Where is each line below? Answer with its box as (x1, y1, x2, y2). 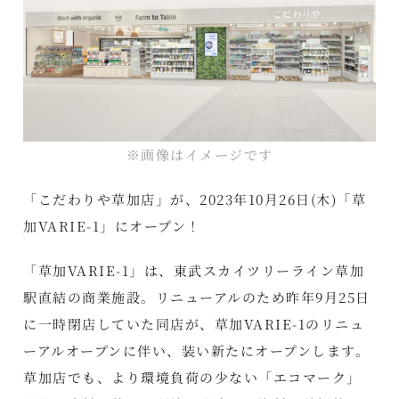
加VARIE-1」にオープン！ (23, 216, 201, 236)
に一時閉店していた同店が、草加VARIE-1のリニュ (23, 314, 365, 334)
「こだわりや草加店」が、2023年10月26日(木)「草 (23, 190, 367, 209)
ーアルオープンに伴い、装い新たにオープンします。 (23, 341, 370, 361)
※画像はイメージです (126, 145, 273, 165)
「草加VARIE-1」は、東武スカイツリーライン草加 (23, 261, 365, 281)
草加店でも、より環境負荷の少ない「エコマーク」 (23, 368, 362, 387)
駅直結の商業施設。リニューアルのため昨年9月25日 (23, 288, 370, 307)
